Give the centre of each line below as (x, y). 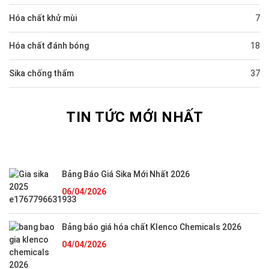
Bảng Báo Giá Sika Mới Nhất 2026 (126, 174)
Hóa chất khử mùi (43, 18)
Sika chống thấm (41, 73)
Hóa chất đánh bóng (49, 46)
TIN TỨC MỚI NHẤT (134, 117)
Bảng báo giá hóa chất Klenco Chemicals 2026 (152, 227)
